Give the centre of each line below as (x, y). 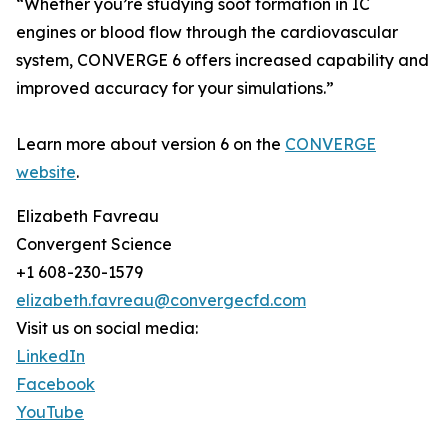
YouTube (50, 412)
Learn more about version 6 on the (150, 144)
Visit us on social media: (107, 328)
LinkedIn (50, 356)
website (46, 172)
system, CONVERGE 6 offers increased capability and (222, 60)
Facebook (55, 384)
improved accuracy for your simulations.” (175, 88)
